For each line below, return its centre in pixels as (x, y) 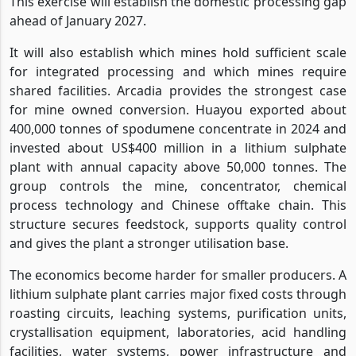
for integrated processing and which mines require (178, 71)
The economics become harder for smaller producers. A (178, 275)
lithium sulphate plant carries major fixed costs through (178, 294)
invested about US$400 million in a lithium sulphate (178, 147)
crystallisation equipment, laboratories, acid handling (178, 332)
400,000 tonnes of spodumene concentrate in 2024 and (178, 128)
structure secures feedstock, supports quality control (178, 224)
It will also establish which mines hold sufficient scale (178, 52)
